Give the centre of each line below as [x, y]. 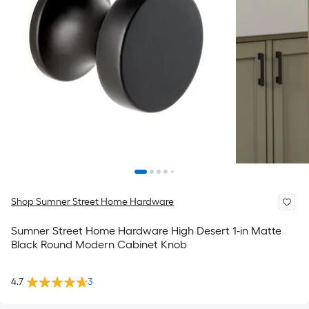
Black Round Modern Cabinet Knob [99, 245]
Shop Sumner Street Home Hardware [92, 202]
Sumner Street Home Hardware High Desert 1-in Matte [146, 231]
